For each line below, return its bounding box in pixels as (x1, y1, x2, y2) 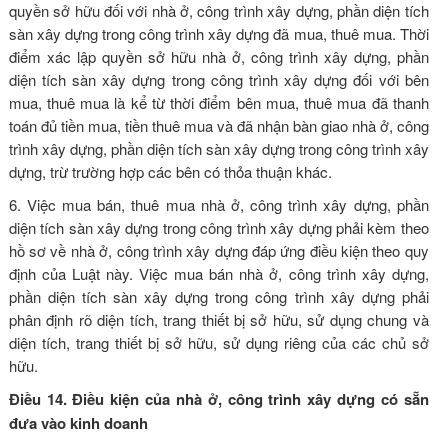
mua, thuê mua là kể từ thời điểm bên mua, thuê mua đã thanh (8, 91, 429, 113)
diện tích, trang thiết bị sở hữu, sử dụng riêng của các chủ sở (8, 331, 429, 353)
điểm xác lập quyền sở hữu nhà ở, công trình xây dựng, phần (8, 45, 429, 67)
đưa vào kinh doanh (8, 411, 148, 434)
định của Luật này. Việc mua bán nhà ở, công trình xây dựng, (8, 262, 429, 284)
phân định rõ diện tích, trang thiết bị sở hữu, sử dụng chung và (8, 308, 429, 330)
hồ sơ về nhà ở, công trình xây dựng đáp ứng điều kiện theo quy (8, 239, 429, 261)
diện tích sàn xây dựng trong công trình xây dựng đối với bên (8, 68, 429, 90)
